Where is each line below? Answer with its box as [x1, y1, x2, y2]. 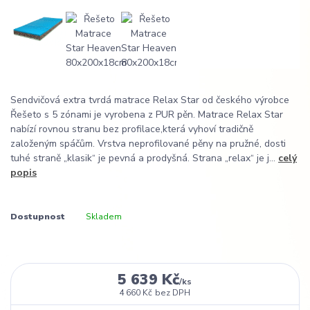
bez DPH [155, 286, 191, 298]
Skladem [85, 210, 122, 222]
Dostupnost [10, 210, 65, 222]
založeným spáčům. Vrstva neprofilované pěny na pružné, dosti [10, 137, 286, 151]
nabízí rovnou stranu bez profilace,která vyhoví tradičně [10, 122, 253, 136]
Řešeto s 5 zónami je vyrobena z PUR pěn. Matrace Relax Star [10, 108, 283, 122]
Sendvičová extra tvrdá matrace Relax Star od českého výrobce [10, 93, 289, 107]
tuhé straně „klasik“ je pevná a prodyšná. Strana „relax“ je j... [10, 152, 278, 165]
